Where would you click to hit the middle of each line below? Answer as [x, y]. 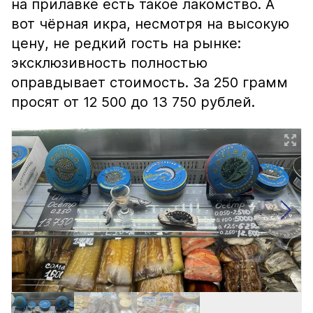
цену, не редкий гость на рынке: [126, 43]
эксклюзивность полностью [109, 63]
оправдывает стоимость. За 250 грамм [150, 82]
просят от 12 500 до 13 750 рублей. [135, 102]
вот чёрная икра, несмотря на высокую [150, 24]
